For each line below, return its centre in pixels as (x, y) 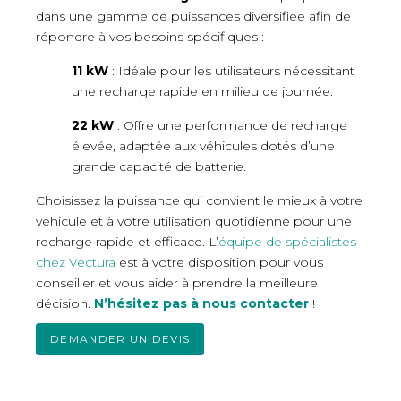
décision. (65, 304)
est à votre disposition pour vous (219, 263)
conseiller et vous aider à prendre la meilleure (177, 283)
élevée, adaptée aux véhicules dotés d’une (203, 146)
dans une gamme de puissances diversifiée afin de (193, 17)
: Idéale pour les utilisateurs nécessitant (231, 71)
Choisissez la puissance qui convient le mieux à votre (199, 201)
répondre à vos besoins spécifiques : (150, 37)
